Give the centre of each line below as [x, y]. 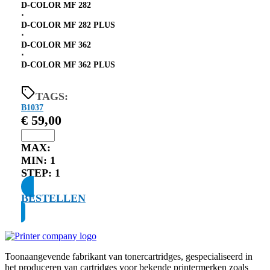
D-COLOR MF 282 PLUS [68, 25]
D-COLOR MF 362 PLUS [68, 64]
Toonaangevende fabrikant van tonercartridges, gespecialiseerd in [129, 256]
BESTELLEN [53, 198]
